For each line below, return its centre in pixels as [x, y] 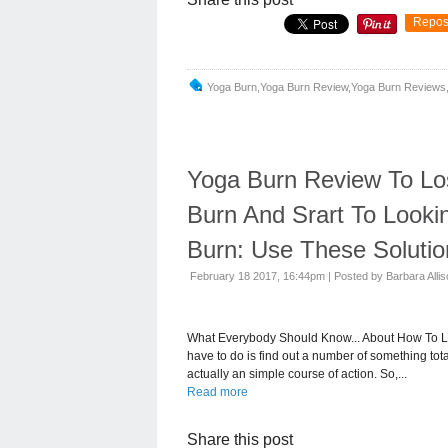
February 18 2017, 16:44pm [257, 275]
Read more [217, 391]
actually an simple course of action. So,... [297, 373]
